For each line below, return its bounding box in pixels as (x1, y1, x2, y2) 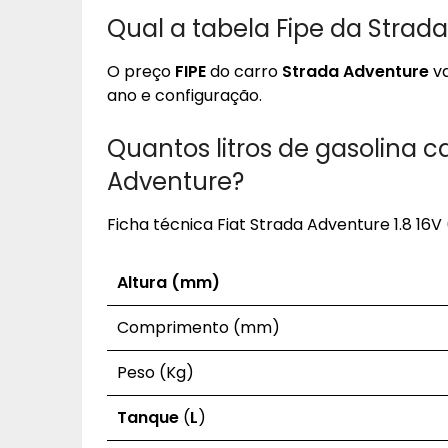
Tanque (117, 406, 179, 429)
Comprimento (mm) (117, 316, 280, 339)
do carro (206, 60, 282, 83)
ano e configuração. (107, 84, 262, 107)
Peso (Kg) (117, 361, 194, 384)
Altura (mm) (117, 271, 220, 294)
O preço (107, 60, 175, 83)
